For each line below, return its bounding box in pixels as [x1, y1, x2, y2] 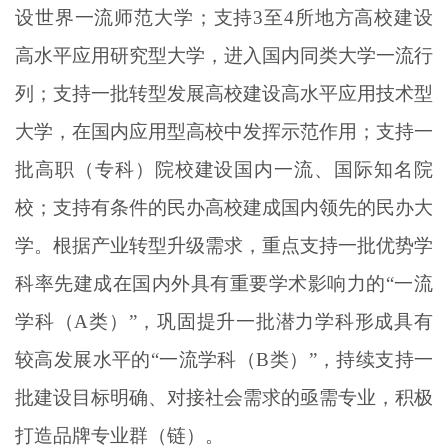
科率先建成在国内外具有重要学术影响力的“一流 [15, 272, 433, 294]
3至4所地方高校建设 [253, 6, 434, 28]
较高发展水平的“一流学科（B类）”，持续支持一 [15, 348, 433, 370]
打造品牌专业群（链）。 [15, 424, 224, 446]
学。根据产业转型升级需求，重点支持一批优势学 [15, 234, 433, 256]
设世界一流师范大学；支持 [15, 6, 254, 28]
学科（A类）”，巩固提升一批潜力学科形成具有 [15, 310, 433, 332]
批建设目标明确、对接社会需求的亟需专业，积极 [15, 386, 433, 408]
